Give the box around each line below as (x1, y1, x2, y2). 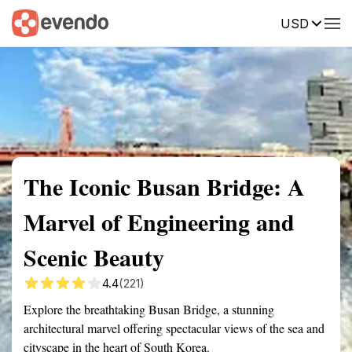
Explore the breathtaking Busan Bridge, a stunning (24, 301, 274, 317)
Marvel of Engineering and (24, 204, 295, 239)
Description (220, 15, 279, 29)
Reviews (302, 15, 346, 29)
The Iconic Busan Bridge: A (24, 169, 305, 203)
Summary (12, 15, 59, 29)
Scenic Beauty (24, 240, 164, 274)
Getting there (129, 15, 196, 29)
